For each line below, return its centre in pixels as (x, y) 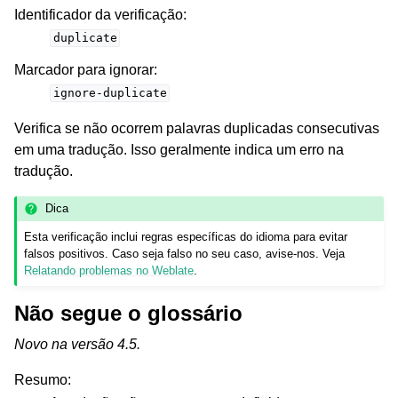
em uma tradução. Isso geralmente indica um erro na (179, 149)
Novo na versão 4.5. (77, 345)
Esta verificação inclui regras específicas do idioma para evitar (186, 237)
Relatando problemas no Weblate (109, 271)
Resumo (41, 380)
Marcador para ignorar (84, 69)
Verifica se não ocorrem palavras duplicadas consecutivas (197, 128)
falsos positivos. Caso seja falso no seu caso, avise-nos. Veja (185, 254)
